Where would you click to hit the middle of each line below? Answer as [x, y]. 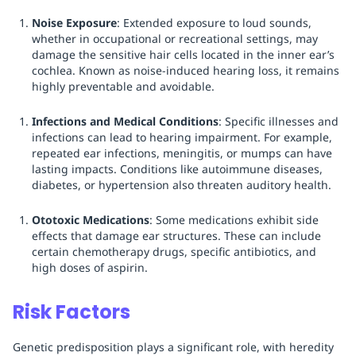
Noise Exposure [74, 23]
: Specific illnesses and [279, 122]
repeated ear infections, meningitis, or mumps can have [182, 153]
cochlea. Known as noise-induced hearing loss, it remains [186, 71]
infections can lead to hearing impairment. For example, [182, 137]
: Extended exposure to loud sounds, [214, 23]
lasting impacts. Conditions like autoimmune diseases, [177, 169]
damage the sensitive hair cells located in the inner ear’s [183, 55]
